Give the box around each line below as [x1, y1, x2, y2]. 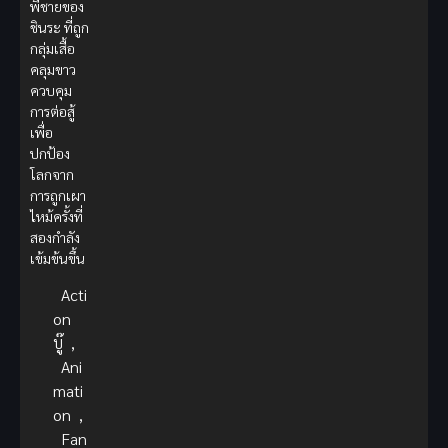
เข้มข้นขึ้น [30, 249, 85, 268]
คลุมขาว [30, 60, 76, 79]
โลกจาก [30, 165, 74, 184]
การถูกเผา [30, 186, 86, 205]
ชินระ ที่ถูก [30, 18, 89, 37]
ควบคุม [30, 81, 72, 100]
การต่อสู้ [30, 102, 75, 121]
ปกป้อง [30, 144, 70, 163]
